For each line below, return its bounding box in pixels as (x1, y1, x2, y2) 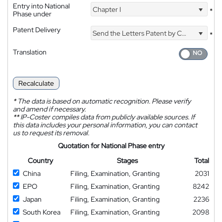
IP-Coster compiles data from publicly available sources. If (19, 112, 195, 121)
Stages (116, 156, 138, 165)
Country (28, 156, 53, 165)
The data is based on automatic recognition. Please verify (16, 96, 191, 106)
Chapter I (91, 4, 121, 14)
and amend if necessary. (13, 104, 86, 113)
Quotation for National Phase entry (57, 141, 165, 150)
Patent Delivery (13, 25, 60, 35)
